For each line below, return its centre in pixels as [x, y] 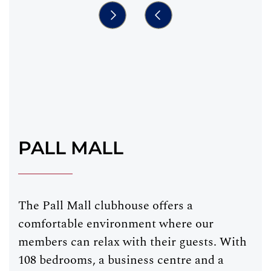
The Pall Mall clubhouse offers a [106, 206]
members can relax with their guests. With [132, 242]
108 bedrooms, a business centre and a [121, 260]
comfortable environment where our [116, 224]
